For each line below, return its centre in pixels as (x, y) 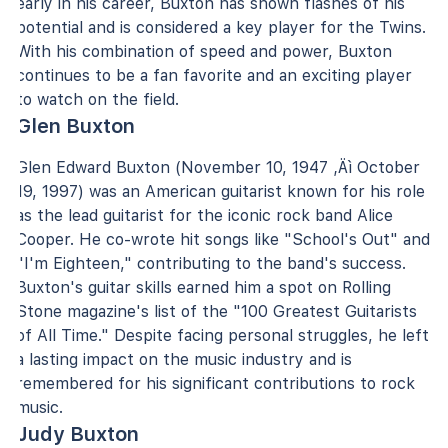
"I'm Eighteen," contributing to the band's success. (211, 263)
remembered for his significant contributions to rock (215, 383)
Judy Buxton (77, 433)
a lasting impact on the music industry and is (184, 359)
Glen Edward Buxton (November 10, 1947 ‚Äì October (218, 167)
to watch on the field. (97, 99)
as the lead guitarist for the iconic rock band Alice (204, 215)
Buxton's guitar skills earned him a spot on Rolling (203, 287)
